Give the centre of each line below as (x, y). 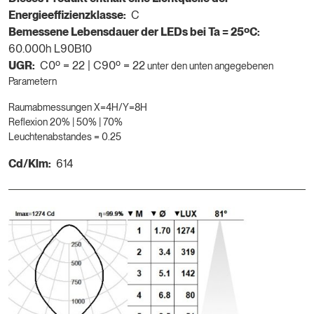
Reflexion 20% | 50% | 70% (66, 122)
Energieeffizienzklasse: (67, 15)
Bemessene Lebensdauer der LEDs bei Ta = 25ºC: (134, 32)
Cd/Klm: (30, 163)
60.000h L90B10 (50, 48)
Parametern (33, 81)
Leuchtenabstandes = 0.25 (65, 136)
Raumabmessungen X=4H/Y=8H (78, 107)
